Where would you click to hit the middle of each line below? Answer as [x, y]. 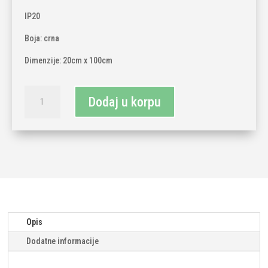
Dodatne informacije [63, 241]
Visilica [37, 91]
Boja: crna [42, 38]
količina [38, 133]
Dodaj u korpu [124, 102]
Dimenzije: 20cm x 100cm [68, 60]
